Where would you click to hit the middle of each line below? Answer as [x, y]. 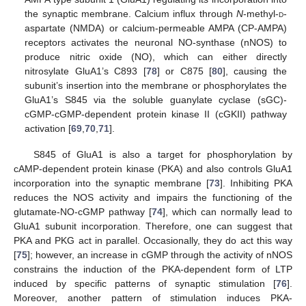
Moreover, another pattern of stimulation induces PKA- [153, 298]
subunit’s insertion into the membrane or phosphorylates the [156, 85]
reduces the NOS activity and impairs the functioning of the [153, 198]
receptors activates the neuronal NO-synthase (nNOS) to [156, 42]
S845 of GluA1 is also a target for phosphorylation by [163, 155]
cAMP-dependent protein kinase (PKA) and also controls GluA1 [153, 169]
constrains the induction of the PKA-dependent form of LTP [153, 269]
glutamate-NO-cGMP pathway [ [83, 212]
